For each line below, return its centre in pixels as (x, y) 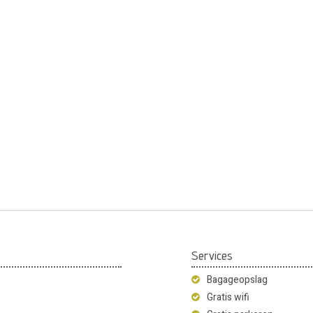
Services (212, 255)
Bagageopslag (237, 279)
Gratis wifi (228, 297)
